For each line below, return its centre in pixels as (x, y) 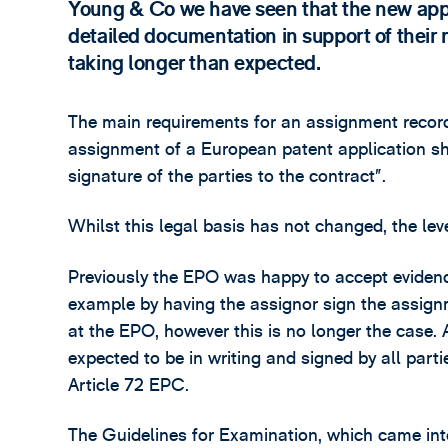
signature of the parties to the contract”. (227, 176)
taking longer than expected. (194, 63)
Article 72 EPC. (129, 385)
